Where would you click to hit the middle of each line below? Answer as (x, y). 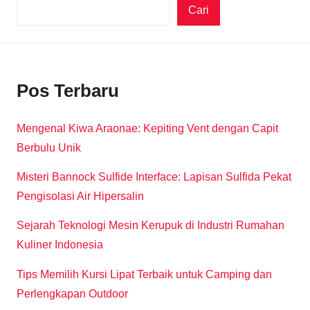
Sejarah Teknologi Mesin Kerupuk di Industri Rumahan (151, 226)
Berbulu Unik (49, 147)
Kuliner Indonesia (60, 245)
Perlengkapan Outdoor (72, 293)
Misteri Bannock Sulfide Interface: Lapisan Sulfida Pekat (154, 177)
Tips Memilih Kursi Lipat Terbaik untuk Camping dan (144, 274)
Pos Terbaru (68, 91)
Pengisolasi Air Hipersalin (80, 197)
